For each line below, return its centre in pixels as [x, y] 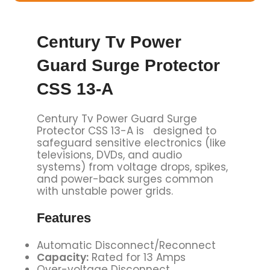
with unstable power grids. [105, 191]
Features [64, 218]
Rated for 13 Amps [137, 257]
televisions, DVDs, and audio [109, 155]
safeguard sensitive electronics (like [131, 143]
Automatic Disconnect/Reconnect [126, 245]
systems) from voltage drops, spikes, [132, 167]
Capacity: [62, 257]
